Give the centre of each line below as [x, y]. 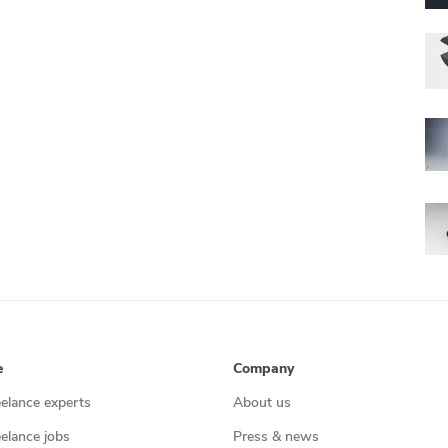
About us [261, 403]
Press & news [275, 437]
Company [263, 369]
